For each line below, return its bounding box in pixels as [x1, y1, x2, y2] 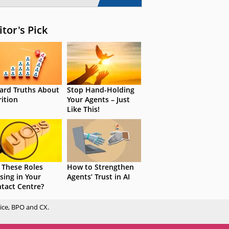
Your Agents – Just [67, 94, 130, 104]
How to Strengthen [67, 162, 134, 172]
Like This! [67, 104, 100, 114]
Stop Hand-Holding [67, 84, 134, 95]
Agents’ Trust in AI [67, 171, 130, 181]
